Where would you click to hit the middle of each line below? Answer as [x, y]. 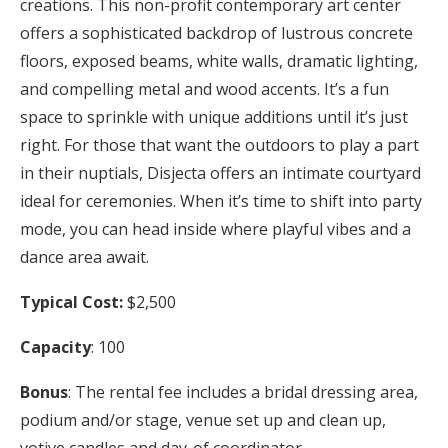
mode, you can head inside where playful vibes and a [215, 228]
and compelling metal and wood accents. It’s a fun [204, 88]
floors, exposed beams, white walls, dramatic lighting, [219, 60]
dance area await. [88, 256]
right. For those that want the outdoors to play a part [219, 144]
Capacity [55, 346]
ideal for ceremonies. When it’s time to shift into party [221, 200]
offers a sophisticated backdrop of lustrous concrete [216, 32]
